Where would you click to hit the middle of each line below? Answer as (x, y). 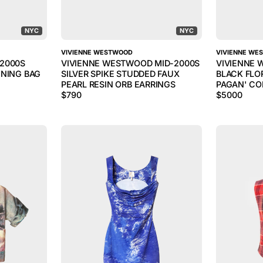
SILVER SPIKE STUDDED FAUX (120, 74)
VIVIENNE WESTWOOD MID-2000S (131, 63)
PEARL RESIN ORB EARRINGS (118, 84)
